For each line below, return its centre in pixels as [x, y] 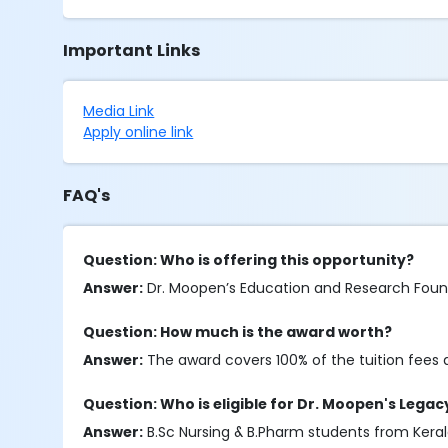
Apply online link [138, 132]
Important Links [132, 50]
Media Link [119, 111]
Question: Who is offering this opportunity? [249, 260]
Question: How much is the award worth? [238, 332]
